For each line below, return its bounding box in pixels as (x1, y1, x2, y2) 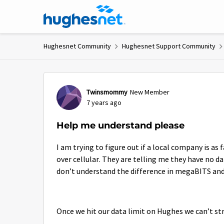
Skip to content (53, 7, 102, 17)
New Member (130, 87, 169, 96)
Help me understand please (56, 120, 184, 131)
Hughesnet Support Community (122, 41, 215, 50)
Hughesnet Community (43, 41, 111, 50)
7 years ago (86, 98, 121, 107)
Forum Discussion (42, 71, 173, 88)
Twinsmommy (86, 87, 127, 96)
